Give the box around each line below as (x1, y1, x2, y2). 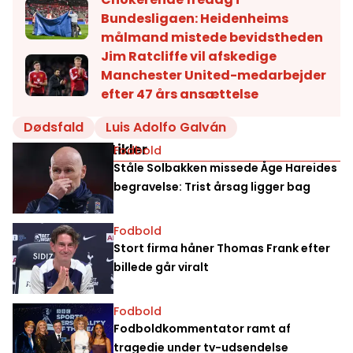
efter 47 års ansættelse (101, 84, 258, 103)
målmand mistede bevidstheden (101, 28, 323, 46)
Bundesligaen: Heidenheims (101, 9, 288, 28)
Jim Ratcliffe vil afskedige (101, 46, 277, 65)
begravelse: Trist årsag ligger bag (113, 178, 310, 195)
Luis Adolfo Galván (106, 117, 226, 136)
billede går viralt (113, 258, 209, 275)
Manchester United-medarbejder (101, 65, 326, 84)
